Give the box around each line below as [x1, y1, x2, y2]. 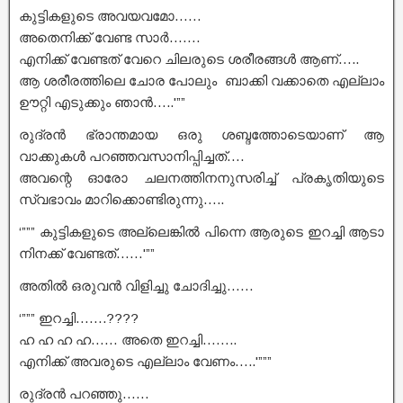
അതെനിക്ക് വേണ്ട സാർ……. [19, 29, 200, 45]
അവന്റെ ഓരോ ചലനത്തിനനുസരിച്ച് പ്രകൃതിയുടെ [19, 169, 384, 185]
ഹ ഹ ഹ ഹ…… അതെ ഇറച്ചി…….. [19, 331, 237, 347]
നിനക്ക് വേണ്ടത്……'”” [19, 245, 155, 261]
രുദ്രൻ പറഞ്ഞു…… [19, 385, 149, 401]
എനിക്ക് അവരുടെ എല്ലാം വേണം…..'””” [19, 353, 272, 369]
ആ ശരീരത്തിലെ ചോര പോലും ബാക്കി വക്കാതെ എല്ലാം [19, 72, 384, 88]
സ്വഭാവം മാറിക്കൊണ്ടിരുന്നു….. [19, 191, 224, 207]
